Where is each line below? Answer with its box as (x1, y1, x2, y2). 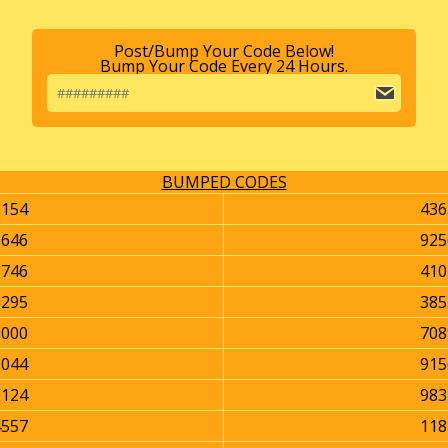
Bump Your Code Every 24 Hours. (100, 55, 348, 78)
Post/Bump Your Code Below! (114, 40, 334, 63)
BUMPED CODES (161, 171, 287, 194)
